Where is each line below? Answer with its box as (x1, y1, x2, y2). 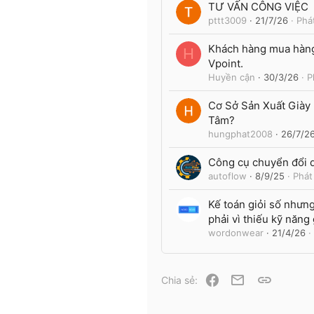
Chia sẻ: (161, 274, 198, 286)
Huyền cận (208, 71, 255, 83)
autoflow (208, 170, 247, 182)
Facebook (219, 272, 265, 284)
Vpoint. (208, 57, 243, 70)
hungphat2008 (208, 128, 273, 139)
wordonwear (208, 227, 264, 238)
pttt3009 (208, 15, 247, 26)
